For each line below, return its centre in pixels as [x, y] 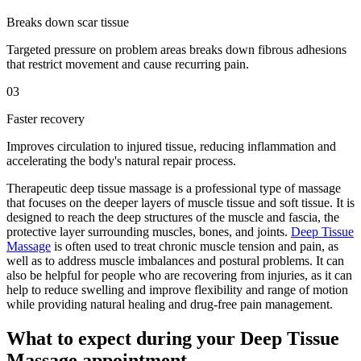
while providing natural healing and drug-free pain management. [170, 304]
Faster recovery [46, 118]
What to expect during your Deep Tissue [173, 338]
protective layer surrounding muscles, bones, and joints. [149, 231]
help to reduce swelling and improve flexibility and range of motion [177, 289]
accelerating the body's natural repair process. [121, 160]
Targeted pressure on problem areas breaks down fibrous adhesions [176, 49]
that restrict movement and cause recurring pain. [128, 64]
